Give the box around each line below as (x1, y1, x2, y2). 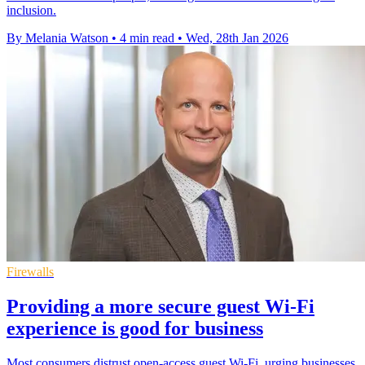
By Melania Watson (7, 30, 108, 45)
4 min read (120, 30, 174, 45)
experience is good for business (7, 317, 263, 339)
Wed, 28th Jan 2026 (186, 30, 288, 45)
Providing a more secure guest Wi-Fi (7, 295, 314, 317)
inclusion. (7, 2, 56, 17)
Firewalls (7, 264, 54, 279)
